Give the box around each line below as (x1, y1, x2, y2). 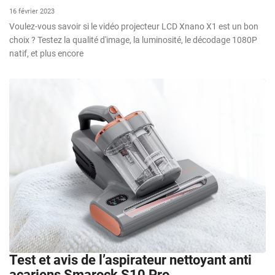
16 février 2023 (9, 7, 55, 15)
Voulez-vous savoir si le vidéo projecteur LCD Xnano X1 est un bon (9, 21, 258, 31)
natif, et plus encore (9, 48, 83, 58)
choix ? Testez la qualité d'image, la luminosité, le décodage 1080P (9, 34, 257, 45)
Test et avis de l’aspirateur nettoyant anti (9, 252, 252, 268)
